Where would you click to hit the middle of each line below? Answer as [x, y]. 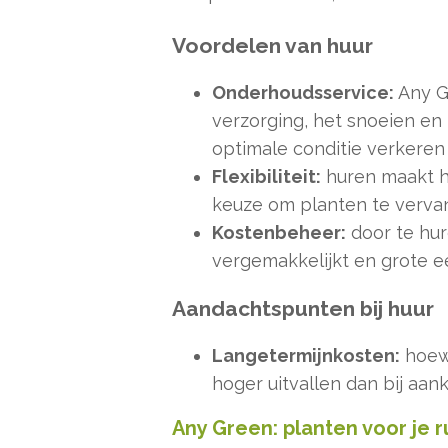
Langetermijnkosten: [306, 356]
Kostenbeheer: [279, 233]
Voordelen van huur [272, 46]
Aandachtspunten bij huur [303, 309]
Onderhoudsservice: [303, 93]
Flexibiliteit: [266, 177]
